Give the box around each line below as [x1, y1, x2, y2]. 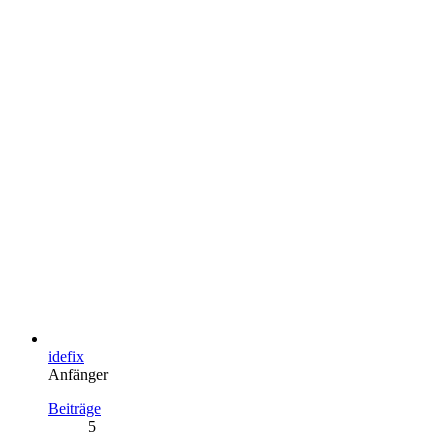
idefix [48, 347, 84, 365]
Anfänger [48, 365, 108, 383]
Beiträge [48, 399, 101, 417]
